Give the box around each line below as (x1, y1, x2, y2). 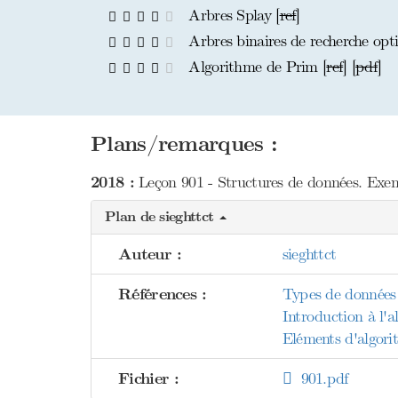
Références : (118, 284, 207, 305)
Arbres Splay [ (184, 5, 280, 25)
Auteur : (118, 244, 182, 265)
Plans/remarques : (91, 131, 278, 157)
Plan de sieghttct (105, 208, 219, 226)
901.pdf (291, 369, 348, 388)
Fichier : (118, 369, 179, 389)
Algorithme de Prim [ (184, 57, 327, 76)
